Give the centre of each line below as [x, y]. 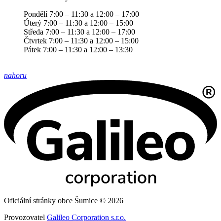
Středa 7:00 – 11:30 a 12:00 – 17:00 [79, 32]
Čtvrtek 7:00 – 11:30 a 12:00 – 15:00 [81, 41]
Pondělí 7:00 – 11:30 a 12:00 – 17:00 [81, 14]
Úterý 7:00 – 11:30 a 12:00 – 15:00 [78, 23]
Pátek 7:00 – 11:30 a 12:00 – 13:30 [78, 50]
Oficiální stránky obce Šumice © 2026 [64, 201]
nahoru [15, 75]
